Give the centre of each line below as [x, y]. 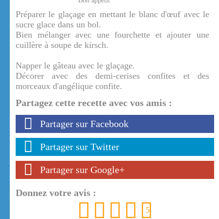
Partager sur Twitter [80, 147]
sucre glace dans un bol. [58, 25]
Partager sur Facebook [84, 124]
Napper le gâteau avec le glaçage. [75, 66]
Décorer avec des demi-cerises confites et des [112, 76]
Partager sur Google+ [82, 170]
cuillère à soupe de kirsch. [62, 45]
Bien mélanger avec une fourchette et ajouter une [112, 35]
